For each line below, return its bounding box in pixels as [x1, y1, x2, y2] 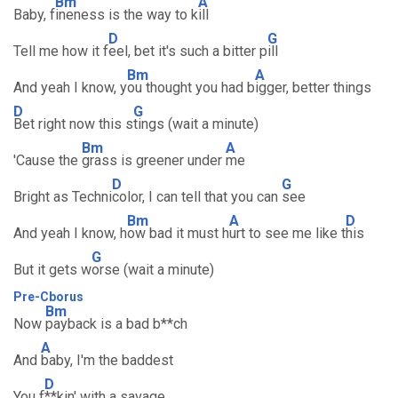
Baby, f [13, 6, 55, 23]
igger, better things [255, 79, 371, 96]
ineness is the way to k [55, 6, 198, 23]
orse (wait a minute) [92, 261, 214, 278]
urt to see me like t [229, 225, 346, 242]
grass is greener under [82, 152, 226, 169]
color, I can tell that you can [112, 188, 282, 205]
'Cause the [13, 152, 82, 169]
